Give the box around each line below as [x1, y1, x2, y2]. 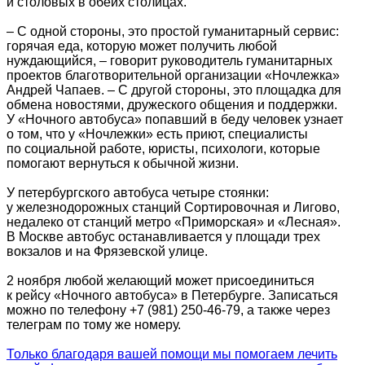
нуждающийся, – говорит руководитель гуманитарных [7, 53, 332, 68]
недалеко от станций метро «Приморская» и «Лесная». [7, 214, 341, 229]
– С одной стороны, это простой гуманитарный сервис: [7, 24, 339, 38]
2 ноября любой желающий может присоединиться [7, 273, 314, 288]
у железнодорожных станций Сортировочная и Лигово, [7, 200, 340, 214]
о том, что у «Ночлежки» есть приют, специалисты [7, 126, 308, 141]
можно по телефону [7, 302, 130, 317]
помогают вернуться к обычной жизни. [7, 156, 239, 170]
